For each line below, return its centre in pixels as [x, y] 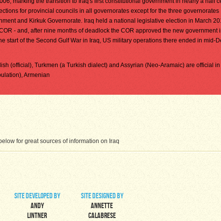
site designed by [102, 197]
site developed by [37, 197]
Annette [102, 207]
